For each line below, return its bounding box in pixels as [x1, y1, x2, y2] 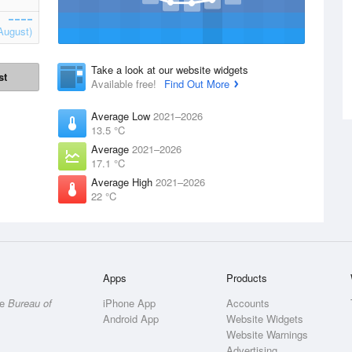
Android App [103, 311, 159, 326]
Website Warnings [226, 327, 309, 342]
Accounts [226, 295, 270, 310]
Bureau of [8, 295, 52, 310]
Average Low [91, 108, 153, 123]
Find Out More [164, 76, 229, 91]
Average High [91, 174, 156, 189]
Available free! [91, 76, 159, 91]
